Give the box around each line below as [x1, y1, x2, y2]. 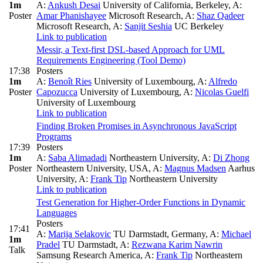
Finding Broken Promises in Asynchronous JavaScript [36, 121, 237, 131]
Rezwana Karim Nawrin [131, 240, 222, 250]
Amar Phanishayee [36, 11, 106, 21]
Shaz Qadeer [197, 11, 244, 21]
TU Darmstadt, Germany [111, 229, 205, 240]
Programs [36, 131, 72, 142]
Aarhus [226, 163, 255, 174]
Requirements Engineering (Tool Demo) [36, 55, 186, 66]
